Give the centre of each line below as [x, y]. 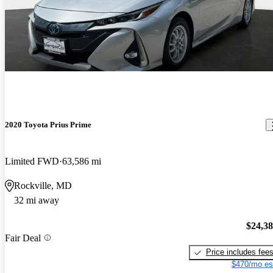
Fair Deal [23, 238]
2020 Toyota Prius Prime [48, 125]
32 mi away [37, 200]
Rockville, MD [43, 185]
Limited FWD [32, 161]
